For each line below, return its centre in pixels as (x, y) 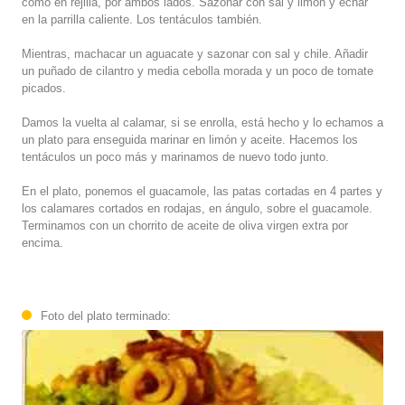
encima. (42, 242)
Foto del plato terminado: (106, 316)
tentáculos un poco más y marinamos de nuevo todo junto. (175, 156)
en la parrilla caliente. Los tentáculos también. (142, 19)
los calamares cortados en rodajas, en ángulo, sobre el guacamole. (197, 208)
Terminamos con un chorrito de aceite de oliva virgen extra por (185, 225)
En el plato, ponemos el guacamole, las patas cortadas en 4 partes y (202, 191)
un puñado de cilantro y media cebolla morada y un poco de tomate (198, 71)
